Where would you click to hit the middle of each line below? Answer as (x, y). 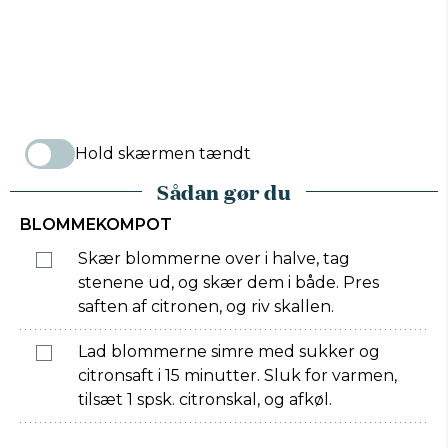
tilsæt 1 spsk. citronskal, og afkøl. (205, 399)
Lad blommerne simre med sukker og (229, 351)
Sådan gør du (224, 191)
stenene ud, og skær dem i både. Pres (228, 282)
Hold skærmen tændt (163, 153)
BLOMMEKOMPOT (96, 224)
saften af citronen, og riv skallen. (206, 306)
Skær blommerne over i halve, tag (214, 258)
